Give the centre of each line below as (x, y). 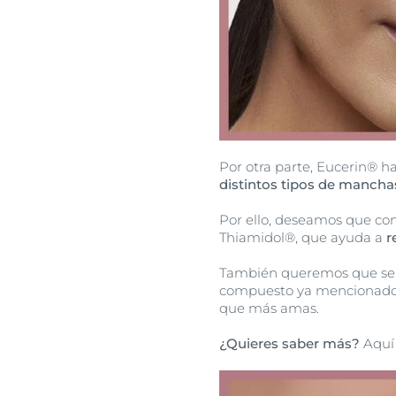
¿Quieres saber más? (289, 343)
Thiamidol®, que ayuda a (303, 237)
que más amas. (269, 308)
